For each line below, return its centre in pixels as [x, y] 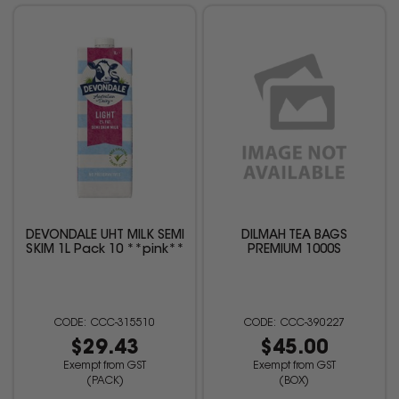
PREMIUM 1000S [294, 251]
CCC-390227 [312, 324]
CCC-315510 [123, 324]
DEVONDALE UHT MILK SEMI [105, 236]
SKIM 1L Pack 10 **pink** [105, 251]
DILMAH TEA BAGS [294, 236]
